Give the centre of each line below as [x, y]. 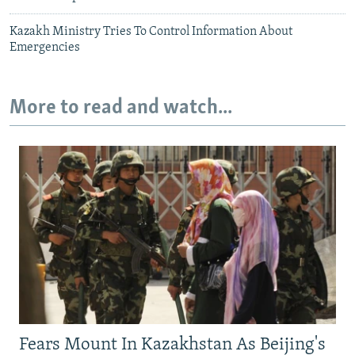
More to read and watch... [121, 109]
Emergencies [45, 48]
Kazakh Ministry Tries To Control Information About [151, 32]
